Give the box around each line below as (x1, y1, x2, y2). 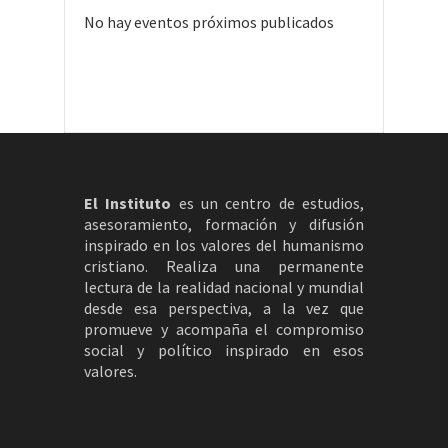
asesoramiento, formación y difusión (84, 213, 364, 234)
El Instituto (84, 192, 172, 213)
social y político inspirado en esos (84, 339, 364, 360)
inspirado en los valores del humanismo (84, 234, 364, 255)
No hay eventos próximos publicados (84, 11, 334, 32)
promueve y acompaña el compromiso (84, 318, 364, 339)
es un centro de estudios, (171, 192, 365, 213)
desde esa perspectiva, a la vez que (84, 297, 364, 318)
